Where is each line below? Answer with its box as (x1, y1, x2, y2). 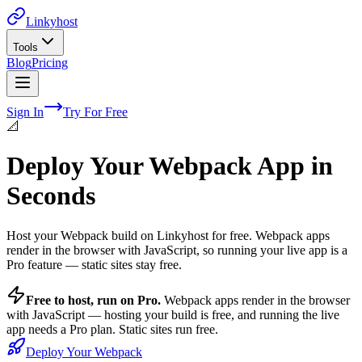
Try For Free (63, 105, 128, 119)
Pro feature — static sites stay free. (6, 257, 182, 271)
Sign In (6, 105, 44, 119)
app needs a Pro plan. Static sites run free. (6, 322, 218, 336)
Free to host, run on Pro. (26, 293, 161, 307)
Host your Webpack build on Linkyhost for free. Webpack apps (6, 228, 330, 242)
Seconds (6, 181, 95, 211)
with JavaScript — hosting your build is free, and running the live (6, 307, 339, 322)
